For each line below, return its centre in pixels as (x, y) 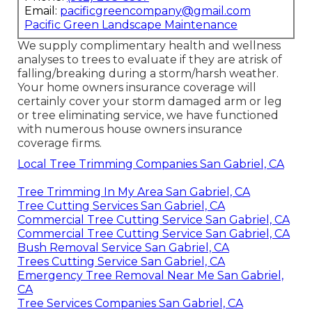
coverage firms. (59, 143)
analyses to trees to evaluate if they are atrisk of (149, 59)
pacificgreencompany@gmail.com (155, 10)
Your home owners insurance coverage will (136, 87)
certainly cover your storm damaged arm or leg (149, 101)
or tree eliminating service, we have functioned (148, 115)
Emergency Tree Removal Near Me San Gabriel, (150, 275)
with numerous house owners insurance (130, 129)
